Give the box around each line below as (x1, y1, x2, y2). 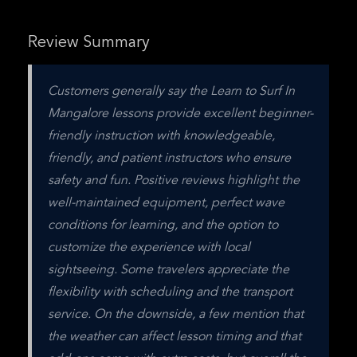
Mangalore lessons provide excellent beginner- (48, 108, 313, 120)
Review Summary (28, 35, 150, 51)
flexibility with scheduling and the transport (48, 286, 292, 299)
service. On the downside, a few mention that (48, 308, 304, 321)
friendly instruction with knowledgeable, (48, 130, 275, 143)
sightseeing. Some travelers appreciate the (48, 264, 289, 277)
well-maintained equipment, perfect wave (48, 197, 284, 210)
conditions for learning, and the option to (48, 219, 278, 232)
